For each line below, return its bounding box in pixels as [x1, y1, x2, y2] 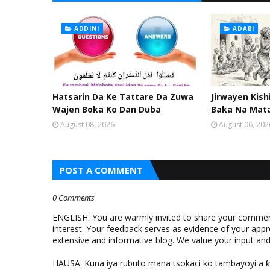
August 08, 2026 [60, 119, 115, 130]
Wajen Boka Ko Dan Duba [52, 103, 161, 115]
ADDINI [74, 24, 99, 33]
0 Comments [52, 192, 95, 203]
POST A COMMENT [60, 163, 143, 176]
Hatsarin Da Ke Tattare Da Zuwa [52, 90, 193, 102]
